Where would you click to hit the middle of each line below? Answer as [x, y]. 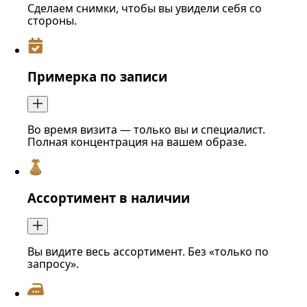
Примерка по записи [97, 76]
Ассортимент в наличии [109, 198]
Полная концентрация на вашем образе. [137, 142]
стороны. [52, 20]
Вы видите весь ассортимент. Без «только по [148, 251]
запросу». [53, 263]
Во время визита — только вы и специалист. [146, 130]
